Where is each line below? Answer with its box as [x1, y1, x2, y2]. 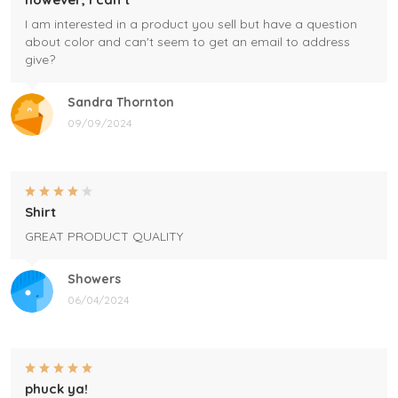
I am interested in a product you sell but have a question [25, 16, 357, 33]
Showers [68, 271, 121, 288]
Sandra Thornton [68, 94, 174, 111]
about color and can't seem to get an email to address [25, 34, 350, 51]
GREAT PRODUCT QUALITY [25, 228, 183, 245]
